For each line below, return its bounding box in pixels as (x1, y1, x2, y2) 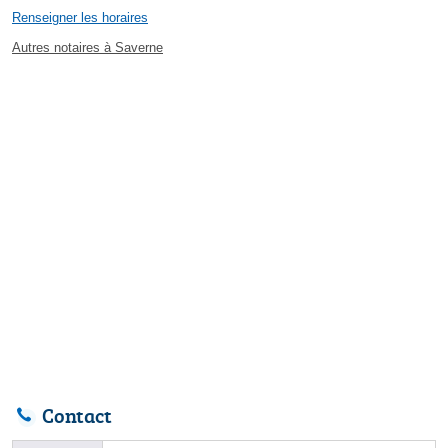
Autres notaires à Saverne (12, 40, 163, 56)
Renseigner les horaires (12, 10, 148, 26)
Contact (42, 401, 112, 430)
